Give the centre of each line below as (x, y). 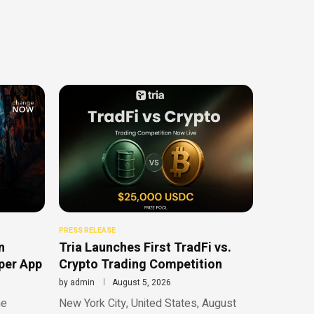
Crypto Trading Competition (140, 265)
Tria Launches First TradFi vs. (145, 248)
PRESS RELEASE (87, 231)
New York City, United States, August (147, 304)
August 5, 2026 (141, 283)
